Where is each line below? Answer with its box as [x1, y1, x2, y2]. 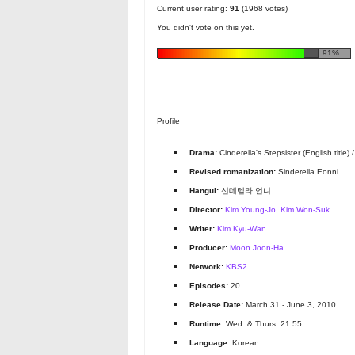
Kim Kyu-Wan [217, 224, 267, 234]
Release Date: [189, 300, 244, 310]
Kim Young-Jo [225, 205, 277, 215]
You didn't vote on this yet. [157, 23, 254, 32]
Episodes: [189, 281, 229, 291]
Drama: [189, 148, 218, 158]
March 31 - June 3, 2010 [243, 300, 337, 310]
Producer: [189, 243, 228, 253]
